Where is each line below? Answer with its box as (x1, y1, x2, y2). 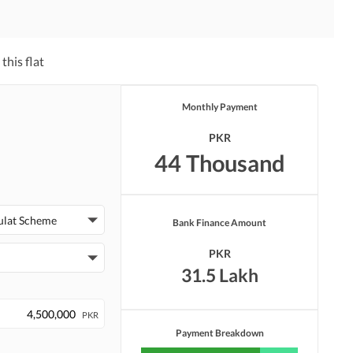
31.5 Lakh (180, 264, 258, 286)
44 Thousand (154, 149, 285, 176)
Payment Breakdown (175, 327, 264, 339)
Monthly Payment (181, 101, 258, 113)
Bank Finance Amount (173, 217, 266, 229)
